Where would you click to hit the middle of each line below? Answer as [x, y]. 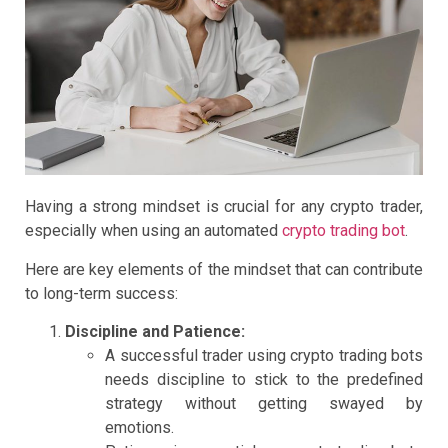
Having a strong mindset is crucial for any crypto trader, [224, 207]
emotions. [139, 428]
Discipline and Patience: [155, 332]
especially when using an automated [153, 231]
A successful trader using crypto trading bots [264, 356]
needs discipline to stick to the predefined [264, 380]
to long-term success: [101, 293]
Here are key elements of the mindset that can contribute [224, 269]
